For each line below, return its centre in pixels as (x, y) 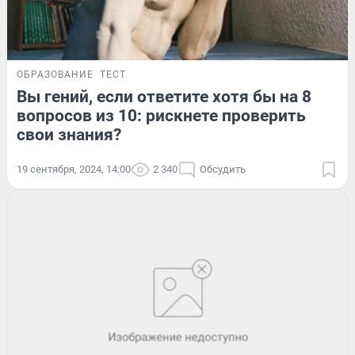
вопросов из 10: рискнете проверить (161, 116)
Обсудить (223, 170)
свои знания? (69, 135)
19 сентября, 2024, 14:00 (74, 170)
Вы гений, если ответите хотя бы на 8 (164, 97)
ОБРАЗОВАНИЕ (55, 75)
